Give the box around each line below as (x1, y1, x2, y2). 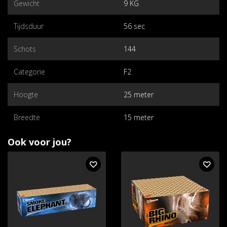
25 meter (124, 89, 154, 99)
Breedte (14, 112, 40, 122)
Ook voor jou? (8, 135, 71, 148)
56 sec (124, 21, 145, 31)
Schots (14, 44, 36, 54)
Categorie (14, 66, 45, 77)
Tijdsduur (14, 21, 44, 31)
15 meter (124, 112, 154, 122)
